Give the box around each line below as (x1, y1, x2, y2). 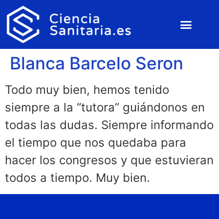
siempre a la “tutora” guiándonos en (5, 100, 205, 115)
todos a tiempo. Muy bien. (5, 171, 150, 185)
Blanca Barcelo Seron (10, 53, 183, 74)
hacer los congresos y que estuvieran (5, 153, 214, 168)
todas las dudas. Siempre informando (5, 118, 214, 132)
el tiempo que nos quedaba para (5, 135, 186, 150)
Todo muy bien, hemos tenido (5, 83, 169, 97)
